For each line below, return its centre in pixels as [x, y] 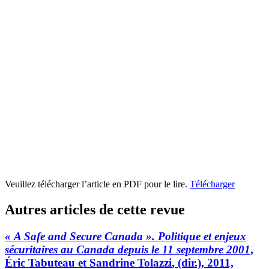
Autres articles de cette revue [95, 209]
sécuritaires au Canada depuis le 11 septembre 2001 [128, 249]
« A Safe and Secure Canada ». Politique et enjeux [125, 236]
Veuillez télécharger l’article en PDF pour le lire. [97, 184]
